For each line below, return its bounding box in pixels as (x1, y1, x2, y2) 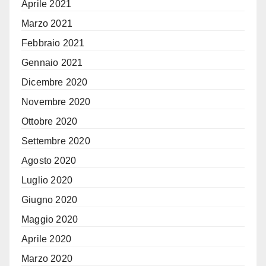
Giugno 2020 (21, 195, 78, 205)
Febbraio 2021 (21, 38, 85, 49)
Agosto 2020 (21, 156, 77, 166)
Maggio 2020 (21, 214, 78, 225)
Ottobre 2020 (21, 116, 78, 127)
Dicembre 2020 (21, 77, 88, 88)
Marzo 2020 (21, 254, 72, 264)
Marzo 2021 (21, 18, 72, 29)
